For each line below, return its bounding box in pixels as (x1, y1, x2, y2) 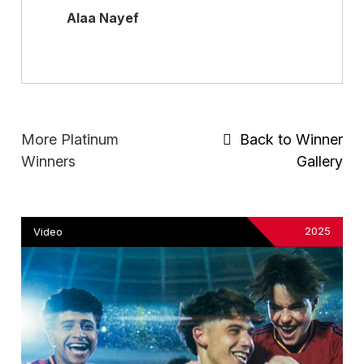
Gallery (296, 152, 343, 170)
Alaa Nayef (67, 9, 140, 26)
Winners (21, 152, 76, 170)
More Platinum (21, 130, 119, 148)
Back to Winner (231, 130, 343, 148)
